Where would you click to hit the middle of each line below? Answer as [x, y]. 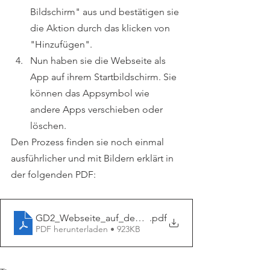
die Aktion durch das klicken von [101, 28]
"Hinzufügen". [61, 44]
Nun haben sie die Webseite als [99, 61]
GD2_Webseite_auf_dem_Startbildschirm [124, 218]
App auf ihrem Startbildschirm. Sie [105, 77]
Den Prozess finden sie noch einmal [89, 142]
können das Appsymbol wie [91, 93]
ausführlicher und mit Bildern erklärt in [93, 158]
